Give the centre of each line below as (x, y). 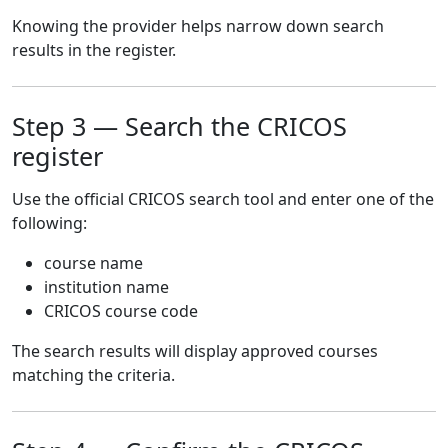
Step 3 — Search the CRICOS (179, 125)
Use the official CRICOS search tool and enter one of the (223, 198)
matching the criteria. (93, 374)
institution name (106, 286)
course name (93, 262)
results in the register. (94, 49)
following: (49, 222)
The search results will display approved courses (195, 350)
